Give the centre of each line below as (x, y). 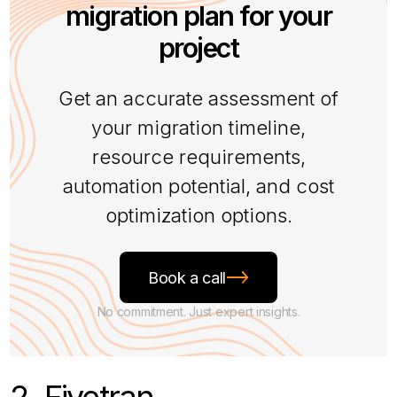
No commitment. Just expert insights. (198, 312)
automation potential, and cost (198, 187)
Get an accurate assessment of (198, 99)
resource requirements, (198, 157)
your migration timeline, (198, 128)
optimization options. (198, 216)
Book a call (187, 277)
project (198, 48)
